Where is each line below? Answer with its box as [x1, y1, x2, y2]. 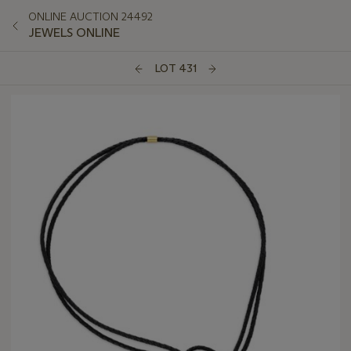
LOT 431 [154, 61, 197, 76]
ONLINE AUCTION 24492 [28, 9, 153, 24]
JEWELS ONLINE [28, 25, 120, 40]
